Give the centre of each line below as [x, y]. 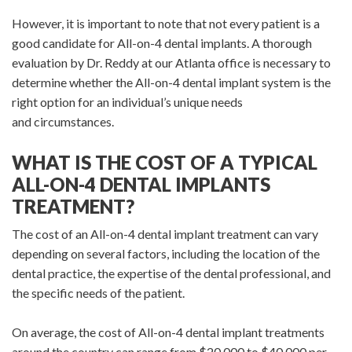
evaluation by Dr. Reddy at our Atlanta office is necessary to [171, 63]
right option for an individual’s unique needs [127, 102]
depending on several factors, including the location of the [166, 253]
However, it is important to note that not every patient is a [166, 24]
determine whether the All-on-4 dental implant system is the [171, 82]
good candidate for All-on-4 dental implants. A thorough [162, 43]
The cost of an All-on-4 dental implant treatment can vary [165, 233]
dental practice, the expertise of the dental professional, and [171, 273]
